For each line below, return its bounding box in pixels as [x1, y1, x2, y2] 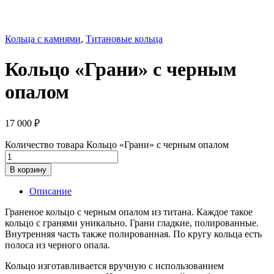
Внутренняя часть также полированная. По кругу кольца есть [5, 228, 262, 239]
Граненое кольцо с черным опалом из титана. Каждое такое [5, 206, 253, 217]
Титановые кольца [86, 34, 163, 45]
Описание [29, 185, 72, 196]
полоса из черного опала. [5, 239, 110, 250]
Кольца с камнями [5, 34, 81, 45]
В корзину [10, 165, 46, 174]
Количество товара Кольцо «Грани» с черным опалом [5, 139, 229, 150]
